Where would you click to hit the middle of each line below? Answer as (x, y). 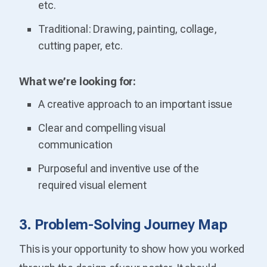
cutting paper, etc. (80, 45)
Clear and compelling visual (102, 128)
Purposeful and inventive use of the (119, 168)
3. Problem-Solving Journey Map (123, 224)
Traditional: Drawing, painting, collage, (128, 29)
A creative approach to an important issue (136, 104)
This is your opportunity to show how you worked (132, 249)
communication (75, 144)
